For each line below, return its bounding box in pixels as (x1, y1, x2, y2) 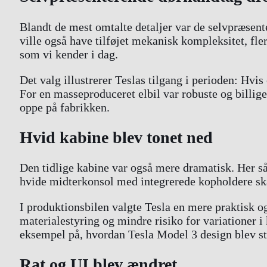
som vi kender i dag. (20, 47, 118, 61)
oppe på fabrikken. (20, 100, 110, 114)
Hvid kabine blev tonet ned (20, 128, 213, 147)
